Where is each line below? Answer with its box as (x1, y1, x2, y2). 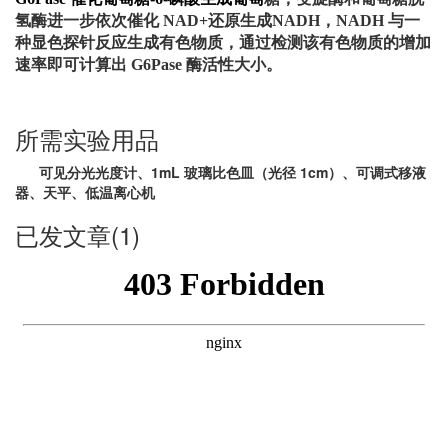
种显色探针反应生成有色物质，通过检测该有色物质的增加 (15, 34, 431, 51)
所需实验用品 (15, 121, 159, 156)
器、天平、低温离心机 (15, 182, 155, 202)
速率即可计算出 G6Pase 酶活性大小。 (15, 56, 282, 73)
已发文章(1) (15, 217, 140, 252)
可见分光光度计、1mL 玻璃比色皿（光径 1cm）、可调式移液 (39, 162, 426, 182)
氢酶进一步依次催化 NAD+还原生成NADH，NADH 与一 (15, 12, 420, 29)
